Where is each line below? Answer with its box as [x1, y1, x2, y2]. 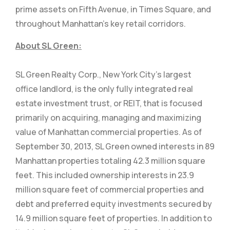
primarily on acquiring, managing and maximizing [15, 112, 201, 123]
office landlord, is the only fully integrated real [15, 83, 193, 94]
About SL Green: [15, 40, 82, 51]
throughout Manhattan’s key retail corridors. [15, 18, 186, 29]
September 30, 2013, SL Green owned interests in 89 [15, 141, 215, 152]
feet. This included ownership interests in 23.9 [15, 169, 194, 181]
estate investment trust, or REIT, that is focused [15, 98, 202, 109]
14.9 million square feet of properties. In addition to [15, 213, 212, 224]
